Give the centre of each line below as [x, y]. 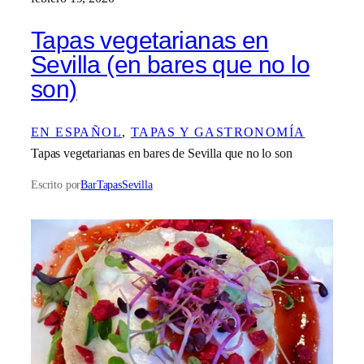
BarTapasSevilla [117, 185]
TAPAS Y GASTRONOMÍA [218, 132]
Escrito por [56, 185]
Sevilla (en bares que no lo [171, 65]
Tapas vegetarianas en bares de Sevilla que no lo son [162, 153]
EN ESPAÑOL [77, 132]
